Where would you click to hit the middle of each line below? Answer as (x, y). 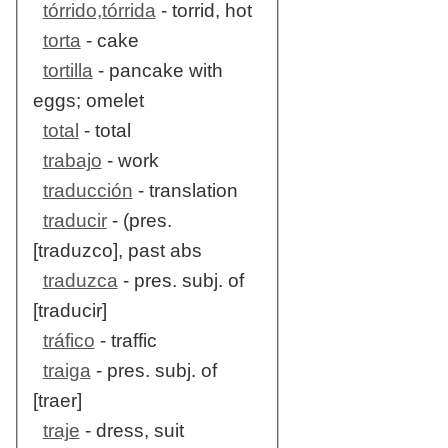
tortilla (67, 71)
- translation (185, 191)
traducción (87, 191)
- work (130, 161)
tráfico (68, 341)
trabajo (72, 161)
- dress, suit (131, 431)
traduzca (80, 281)
